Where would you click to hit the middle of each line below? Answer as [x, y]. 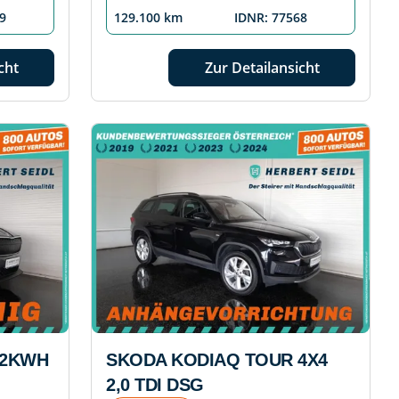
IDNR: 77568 [271, 18]
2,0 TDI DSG [155, 385]
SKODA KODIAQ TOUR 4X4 [217, 360]
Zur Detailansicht [262, 68]
